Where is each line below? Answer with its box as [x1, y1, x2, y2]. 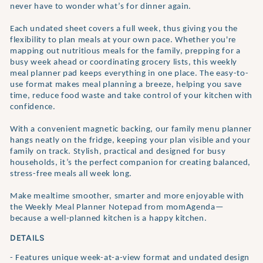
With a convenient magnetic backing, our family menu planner [10, 124, 252, 134]
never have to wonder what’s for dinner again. [10, 2, 192, 11]
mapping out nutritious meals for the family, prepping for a [10, 46, 241, 56]
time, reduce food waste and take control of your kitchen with [10, 91, 253, 100]
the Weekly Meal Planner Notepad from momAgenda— [10, 203, 224, 212]
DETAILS [10, 232, 45, 242]
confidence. [10, 102, 56, 112]
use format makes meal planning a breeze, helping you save [10, 80, 242, 89]
